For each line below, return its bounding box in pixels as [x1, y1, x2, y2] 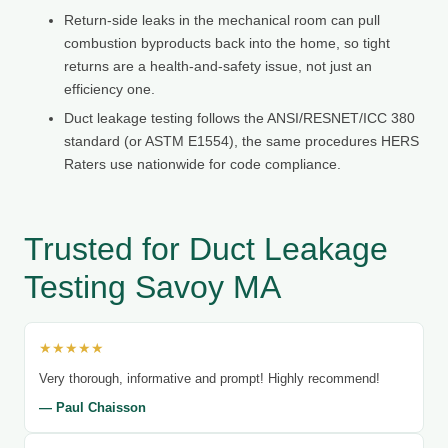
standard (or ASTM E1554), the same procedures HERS [64, 132, 419, 149]
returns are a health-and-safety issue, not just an [64, 57, 372, 74]
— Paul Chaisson [39, 399, 146, 415]
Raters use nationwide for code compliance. [64, 155, 341, 172]
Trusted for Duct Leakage [24, 230, 388, 267]
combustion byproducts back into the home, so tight [64, 34, 390, 51]
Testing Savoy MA [24, 268, 281, 305]
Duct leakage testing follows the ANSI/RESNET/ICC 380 [64, 109, 415, 126]
